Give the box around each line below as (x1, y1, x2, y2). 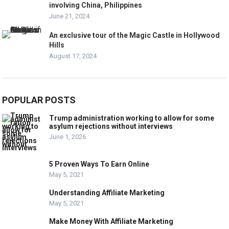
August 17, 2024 (49, 52, 97, 60)
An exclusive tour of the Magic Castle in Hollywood (49, 31, 220, 40)
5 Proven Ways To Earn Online (49, 160, 150, 169)
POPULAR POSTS (2, 95, 76, 106)
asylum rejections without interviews (49, 122, 173, 131)
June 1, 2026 (49, 133, 86, 141)
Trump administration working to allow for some (49, 114, 215, 123)
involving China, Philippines (49, 1, 143, 10)
